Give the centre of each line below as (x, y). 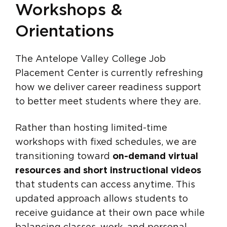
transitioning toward (64, 157)
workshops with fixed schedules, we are (106, 143)
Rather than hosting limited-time (91, 128)
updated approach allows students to (102, 199)
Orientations (65, 32)
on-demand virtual (155, 157)
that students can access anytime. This (105, 185)
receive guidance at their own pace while (110, 214)
